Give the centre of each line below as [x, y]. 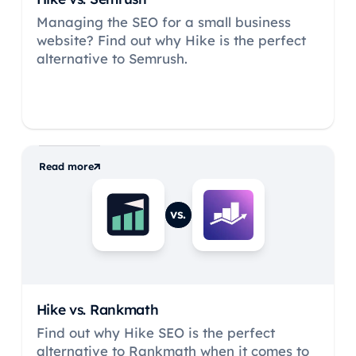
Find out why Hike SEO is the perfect [155, 332]
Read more [66, 166]
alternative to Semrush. [112, 58]
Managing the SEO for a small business [163, 21]
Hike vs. [63, 309]
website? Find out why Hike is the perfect [171, 40]
